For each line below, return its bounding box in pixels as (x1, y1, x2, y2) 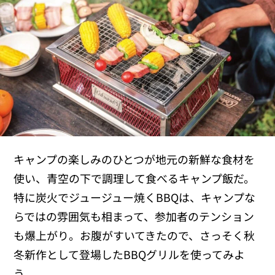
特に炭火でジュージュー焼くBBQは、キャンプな (14, 188, 256, 205)
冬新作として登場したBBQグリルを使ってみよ (14, 246, 246, 262)
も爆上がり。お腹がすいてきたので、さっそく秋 (14, 227, 255, 243)
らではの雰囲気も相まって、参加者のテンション (14, 207, 255, 224)
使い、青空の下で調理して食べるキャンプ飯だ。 (14, 169, 255, 186)
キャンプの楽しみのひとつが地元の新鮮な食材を (14, 150, 255, 167)
